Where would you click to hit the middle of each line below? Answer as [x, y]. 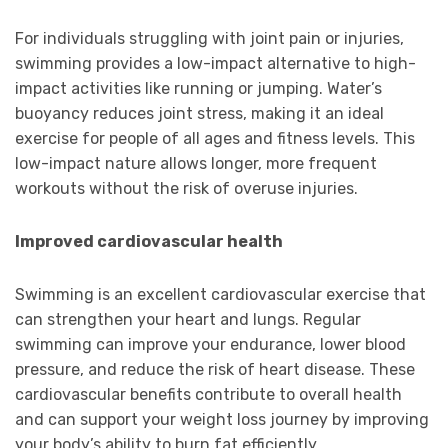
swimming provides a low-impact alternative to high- [215, 64]
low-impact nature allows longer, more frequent [196, 164]
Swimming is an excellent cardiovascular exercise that [220, 295]
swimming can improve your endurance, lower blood [210, 345]
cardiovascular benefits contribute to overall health [208, 395]
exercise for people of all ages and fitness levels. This [215, 139]
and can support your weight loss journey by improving [222, 420]
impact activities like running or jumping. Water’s [198, 89]
